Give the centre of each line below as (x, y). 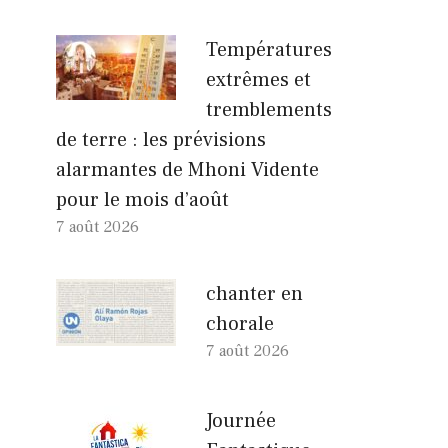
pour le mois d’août (142, 199)
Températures (269, 49)
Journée (241, 420)
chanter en (254, 293)
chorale (240, 323)
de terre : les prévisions (161, 139)
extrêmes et (258, 79)
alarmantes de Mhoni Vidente (187, 169)
